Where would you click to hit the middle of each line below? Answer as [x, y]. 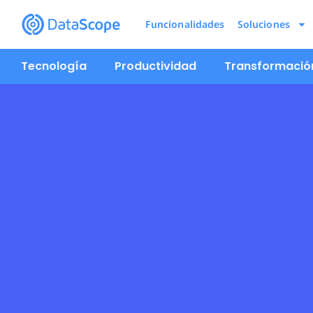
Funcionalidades [185, 24]
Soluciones [263, 24]
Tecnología [54, 66]
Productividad [155, 66]
